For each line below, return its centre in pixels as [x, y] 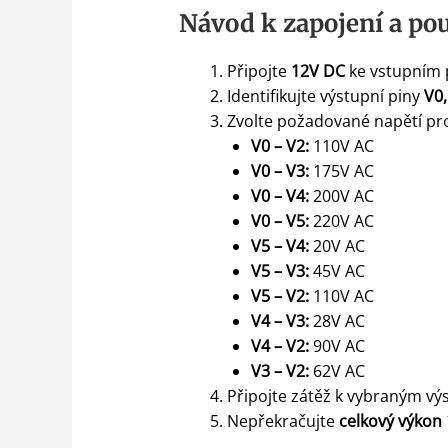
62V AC [336, 371]
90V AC [336, 346]
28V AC [336, 321]
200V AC [341, 196]
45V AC [336, 271]
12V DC [317, 71]
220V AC [341, 221]
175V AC [341, 171]
